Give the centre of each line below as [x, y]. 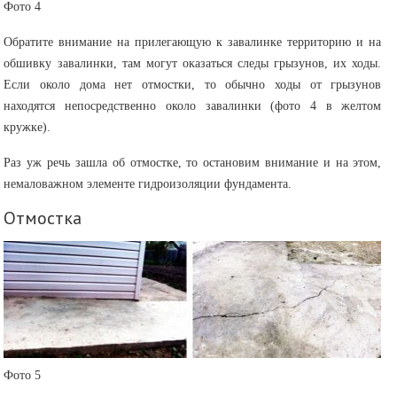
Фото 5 [23, 375]
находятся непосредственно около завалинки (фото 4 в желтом [193, 105]
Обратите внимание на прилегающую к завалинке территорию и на [193, 42]
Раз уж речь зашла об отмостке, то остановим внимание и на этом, [193, 162]
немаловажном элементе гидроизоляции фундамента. [148, 183]
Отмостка [45, 218]
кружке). [29, 127]
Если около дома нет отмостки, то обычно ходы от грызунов [193, 84]
